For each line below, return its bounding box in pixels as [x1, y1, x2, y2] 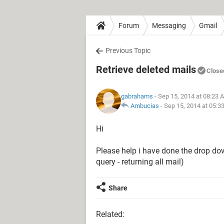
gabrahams [121, 92, 153, 100]
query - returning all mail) [96, 157, 184, 166]
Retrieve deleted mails [96, 63, 196, 75]
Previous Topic [105, 46, 150, 54]
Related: [96, 209, 124, 219]
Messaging [152, 21, 186, 29]
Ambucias [130, 102, 159, 109]
